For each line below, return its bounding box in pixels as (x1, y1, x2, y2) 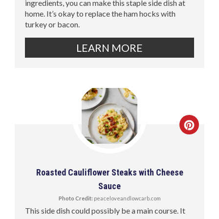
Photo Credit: (58, 195, 93, 202)
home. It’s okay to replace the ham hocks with (25, 8, 176, 18)
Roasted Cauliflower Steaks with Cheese (36, 167, 183, 178)
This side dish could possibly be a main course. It (25, 206, 186, 216)
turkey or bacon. (25, 19, 80, 29)
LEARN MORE (76, 41, 143, 54)
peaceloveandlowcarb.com (92, 195, 161, 202)
